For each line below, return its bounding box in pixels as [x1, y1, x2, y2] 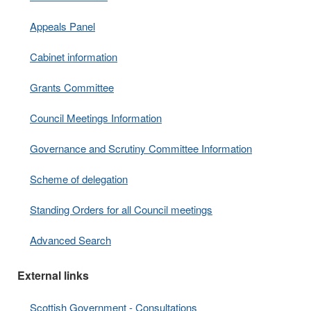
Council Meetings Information [30, 110, 162, 125]
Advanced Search [30, 233, 111, 247]
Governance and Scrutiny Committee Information [30, 141, 252, 155]
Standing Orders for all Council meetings [30, 202, 212, 217]
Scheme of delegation [30, 171, 128, 186]
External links [17, 267, 89, 283]
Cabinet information [30, 49, 117, 64]
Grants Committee [30, 80, 114, 94]
